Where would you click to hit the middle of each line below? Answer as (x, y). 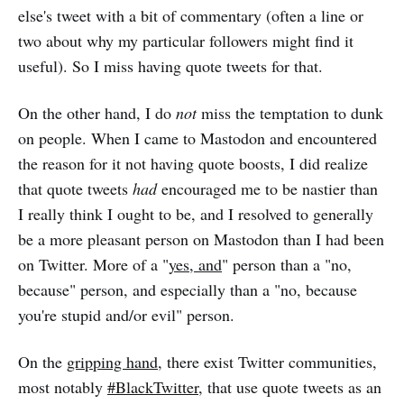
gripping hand (112, 362)
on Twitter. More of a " (93, 264)
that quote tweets (75, 188)
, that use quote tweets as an (290, 387)
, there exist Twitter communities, (267, 362)
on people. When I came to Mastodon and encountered (197, 138)
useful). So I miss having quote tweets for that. (170, 66)
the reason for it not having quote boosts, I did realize (193, 163)
